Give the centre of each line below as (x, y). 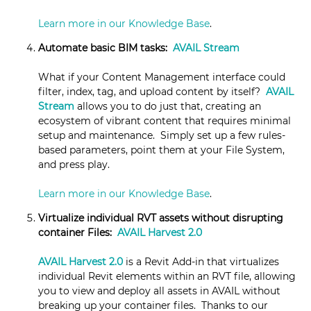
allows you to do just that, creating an (168, 107)
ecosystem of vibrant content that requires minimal (165, 121)
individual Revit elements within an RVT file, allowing (167, 277)
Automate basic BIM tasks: (106, 48)
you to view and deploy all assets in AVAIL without (159, 291)
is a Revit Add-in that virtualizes (202, 262)
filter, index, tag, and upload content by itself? (152, 92)
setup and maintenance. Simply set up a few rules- (162, 136)
